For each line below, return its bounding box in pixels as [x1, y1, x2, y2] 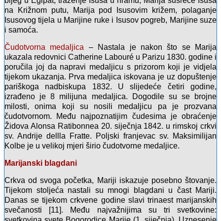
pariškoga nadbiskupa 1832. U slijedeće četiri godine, [4, 82, 217, 91]
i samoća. [4, 26, 38, 35]
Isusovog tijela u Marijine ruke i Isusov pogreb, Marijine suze [4, 16, 217, 25]
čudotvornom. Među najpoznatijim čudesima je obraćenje [4, 112, 217, 121]
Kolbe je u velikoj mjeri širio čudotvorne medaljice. [4, 142, 180, 150]
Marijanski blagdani [4, 159, 77, 168]
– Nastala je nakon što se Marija [84, 43, 217, 52]
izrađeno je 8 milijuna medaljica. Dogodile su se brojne [4, 92, 217, 101]
